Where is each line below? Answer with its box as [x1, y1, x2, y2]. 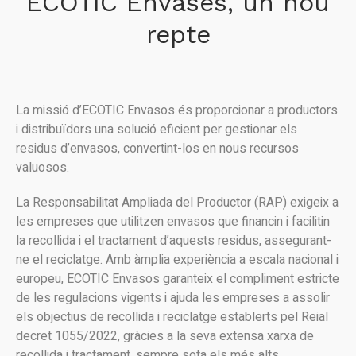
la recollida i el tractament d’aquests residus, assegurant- [16, 231, 331, 250]
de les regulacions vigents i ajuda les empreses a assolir [16, 288, 330, 308]
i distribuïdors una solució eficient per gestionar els [16, 120, 297, 139]
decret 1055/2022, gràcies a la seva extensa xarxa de [16, 327, 314, 346]
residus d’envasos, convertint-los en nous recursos [16, 139, 299, 158]
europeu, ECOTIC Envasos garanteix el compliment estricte [16, 269, 339, 288]
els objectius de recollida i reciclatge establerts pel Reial [16, 308, 328, 327]
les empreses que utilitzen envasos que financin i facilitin [16, 212, 330, 231]
